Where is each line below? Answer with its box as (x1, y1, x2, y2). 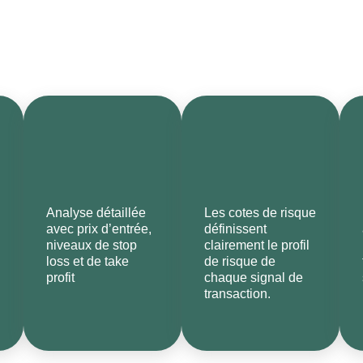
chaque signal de (204, 271, 303, 284)
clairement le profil (204, 238, 310, 252)
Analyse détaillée (46, 206, 146, 220)
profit (46, 271, 75, 284)
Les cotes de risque (204, 206, 316, 220)
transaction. (204, 287, 271, 301)
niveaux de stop (46, 238, 137, 252)
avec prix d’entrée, (46, 222, 152, 236)
